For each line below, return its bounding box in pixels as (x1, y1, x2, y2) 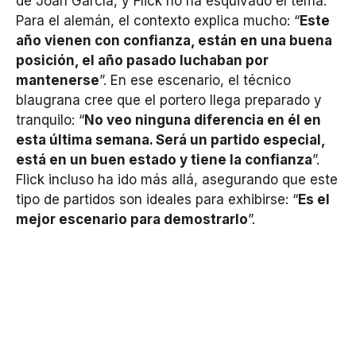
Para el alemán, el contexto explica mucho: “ (16, 12, 300, 29)
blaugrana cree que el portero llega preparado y (16, 91, 322, 108)
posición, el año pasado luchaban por (16, 52, 269, 68)
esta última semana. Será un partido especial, (16, 131, 325, 148)
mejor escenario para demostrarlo (16, 211, 248, 227)
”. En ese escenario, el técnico (99, 72, 291, 88)
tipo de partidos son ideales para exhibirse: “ (16, 191, 298, 207)
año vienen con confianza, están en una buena (16, 32, 332, 48)
